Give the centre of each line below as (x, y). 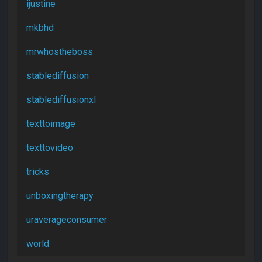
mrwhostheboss (60, 51)
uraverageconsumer (67, 219)
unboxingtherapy (60, 195)
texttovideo (50, 147)
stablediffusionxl (61, 99)
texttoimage (51, 123)
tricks (38, 171)
